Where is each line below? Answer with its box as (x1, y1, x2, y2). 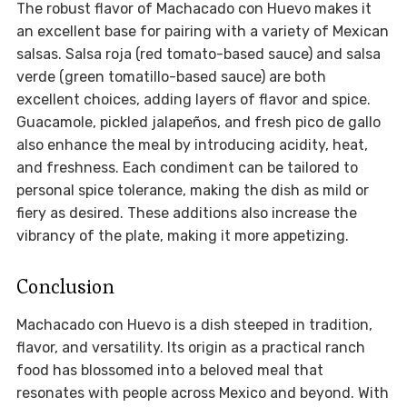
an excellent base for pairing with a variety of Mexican (15, 23, 389, 41)
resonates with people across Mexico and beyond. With (15, 384, 389, 402)
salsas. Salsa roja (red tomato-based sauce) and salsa (15, 45, 381, 64)
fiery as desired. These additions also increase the (15, 204, 357, 223)
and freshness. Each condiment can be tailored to (15, 159, 358, 177)
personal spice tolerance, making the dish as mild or (15, 182, 369, 200)
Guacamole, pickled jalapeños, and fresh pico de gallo (15, 114, 381, 132)
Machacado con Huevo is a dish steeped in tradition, (15, 316, 372, 334)
